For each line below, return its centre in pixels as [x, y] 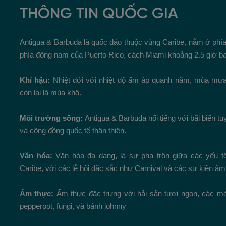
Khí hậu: [36, 80]
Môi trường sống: [52, 118]
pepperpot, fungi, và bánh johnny [73, 206]
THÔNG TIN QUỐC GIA [99, 14]
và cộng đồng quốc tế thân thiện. [73, 130]
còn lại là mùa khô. [50, 92]
